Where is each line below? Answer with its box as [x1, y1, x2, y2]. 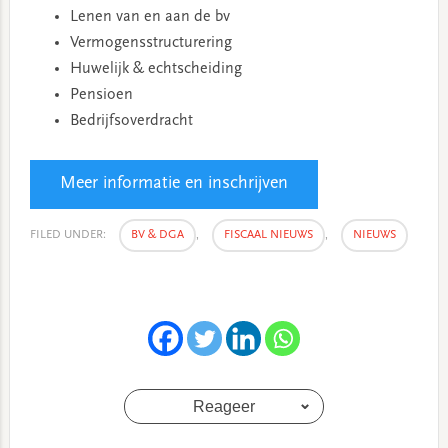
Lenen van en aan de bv [69, 8, 230, 25]
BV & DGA [130, 228, 184, 241]
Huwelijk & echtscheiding [69, 60, 242, 77]
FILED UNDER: [29, 228, 109, 241]
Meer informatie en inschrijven [59, 174, 288, 193]
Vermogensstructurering [69, 34, 232, 51]
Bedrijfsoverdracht [69, 112, 193, 129]
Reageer [192, 397, 255, 415]
